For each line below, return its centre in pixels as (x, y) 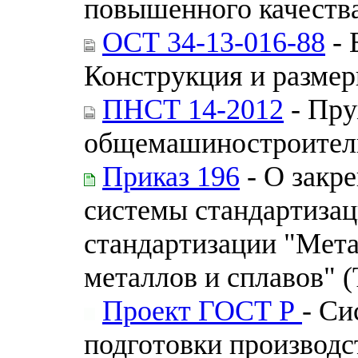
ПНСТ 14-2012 (193, 109)
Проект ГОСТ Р (202, 310)
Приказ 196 (171, 176)
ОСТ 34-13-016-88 (214, 42)
